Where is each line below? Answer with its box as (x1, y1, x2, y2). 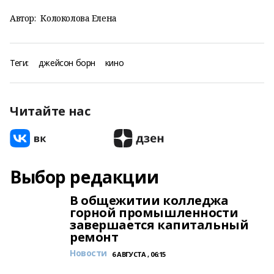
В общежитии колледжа (70, 192, 229, 209)
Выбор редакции (10, 165, 159, 188)
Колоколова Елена (40, 12, 117, 24)
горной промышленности (70, 204, 239, 221)
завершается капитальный (70, 217, 249, 233)
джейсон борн (38, 57, 95, 68)
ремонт (70, 229, 119, 245)
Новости (70, 247, 108, 259)
